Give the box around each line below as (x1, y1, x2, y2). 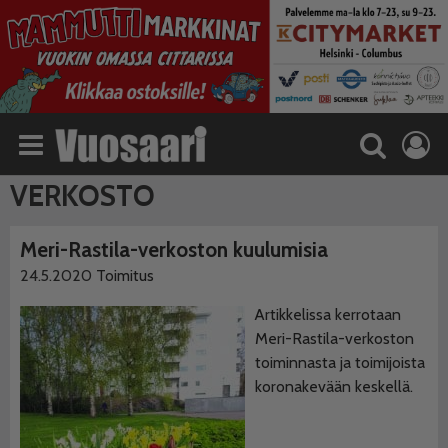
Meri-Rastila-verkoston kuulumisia (20, 236, 328, 262)
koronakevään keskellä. (255, 377, 413, 397)
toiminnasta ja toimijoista (255, 353, 425, 373)
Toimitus (96, 265, 154, 285)
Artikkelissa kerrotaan (255, 305, 401, 325)
